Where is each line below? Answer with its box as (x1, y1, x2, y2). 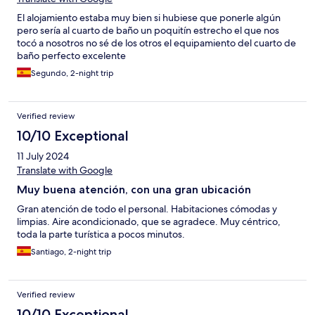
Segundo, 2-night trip (31, 67, 114, 79)
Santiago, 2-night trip (31, 246, 112, 258)
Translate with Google (17, 164, 112, 177)
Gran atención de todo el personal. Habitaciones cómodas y (17, 202, 277, 216)
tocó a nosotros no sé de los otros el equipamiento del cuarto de (17, 37, 296, 50)
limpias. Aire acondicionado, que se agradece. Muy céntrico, (17, 215, 281, 229)
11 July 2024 (17, 150, 69, 163)
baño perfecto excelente (17, 49, 126, 63)
